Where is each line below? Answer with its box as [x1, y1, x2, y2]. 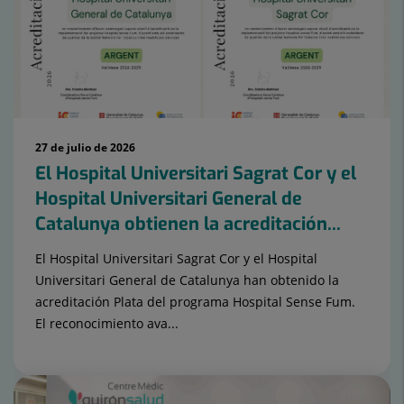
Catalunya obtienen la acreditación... [35, 211, 341, 236]
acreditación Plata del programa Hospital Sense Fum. [35, 292, 355, 310]
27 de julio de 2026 [35, 139, 135, 155]
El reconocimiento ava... [35, 314, 179, 332]
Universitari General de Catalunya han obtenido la [35, 271, 339, 289]
